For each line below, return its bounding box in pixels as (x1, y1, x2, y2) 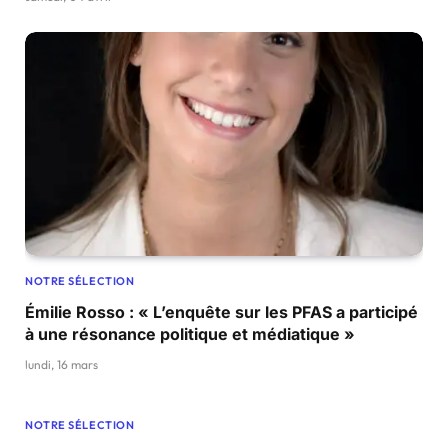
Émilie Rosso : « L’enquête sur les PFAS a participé (25, 302, 418, 322)
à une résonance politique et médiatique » (25, 324, 355, 344)
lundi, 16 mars (25, 357, 98, 372)
